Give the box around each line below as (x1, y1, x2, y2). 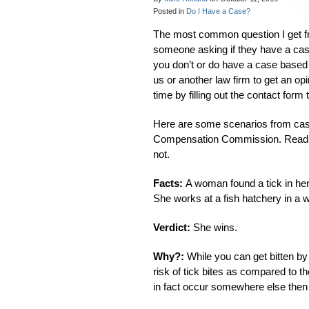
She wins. (193, 221, 237, 233)
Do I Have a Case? (186, 7, 250, 15)
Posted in (153, 7, 186, 15)
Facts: (153, 177, 186, 189)
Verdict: (153, 221, 193, 233)
